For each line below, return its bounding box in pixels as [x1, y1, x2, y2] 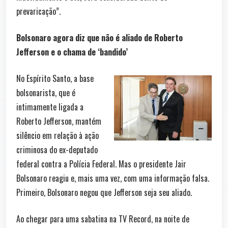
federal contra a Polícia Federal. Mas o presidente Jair [16, 158, 186, 170]
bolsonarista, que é [16, 87, 75, 99]
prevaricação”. [16, 5, 61, 17]
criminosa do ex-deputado [16, 144, 98, 156]
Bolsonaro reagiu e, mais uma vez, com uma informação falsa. [16, 172, 209, 184]
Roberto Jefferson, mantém [16, 115, 101, 127]
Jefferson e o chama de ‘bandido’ [16, 46, 128, 58]
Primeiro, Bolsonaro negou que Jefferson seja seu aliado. [16, 186, 192, 198]
